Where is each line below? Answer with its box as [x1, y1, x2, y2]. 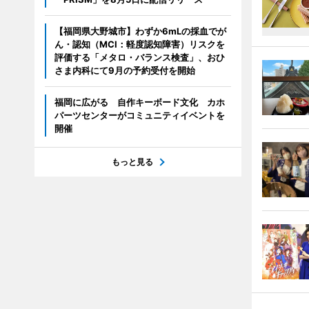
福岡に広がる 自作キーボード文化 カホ [54, 97, 225, 108]
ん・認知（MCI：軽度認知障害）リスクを [54, 39, 225, 50]
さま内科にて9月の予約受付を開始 [54, 65, 195, 76]
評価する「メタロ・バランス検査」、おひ [54, 52, 225, 63]
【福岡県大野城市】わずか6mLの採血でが [54, 26, 226, 37]
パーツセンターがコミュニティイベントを [54, 110, 225, 121]
